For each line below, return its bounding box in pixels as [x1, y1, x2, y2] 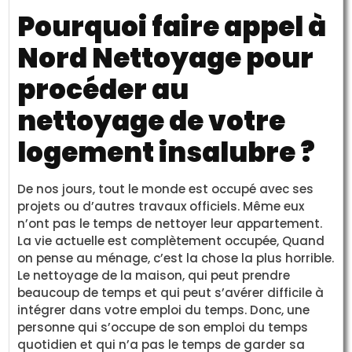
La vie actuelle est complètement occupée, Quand [17, 232, 325, 249]
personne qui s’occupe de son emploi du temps [17, 318, 309, 335]
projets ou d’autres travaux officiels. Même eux [17, 197, 305, 214]
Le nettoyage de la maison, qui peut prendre [17, 266, 291, 284]
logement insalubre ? [17, 133, 316, 171]
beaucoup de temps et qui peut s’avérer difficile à [17, 284, 324, 301]
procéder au [17, 70, 189, 108]
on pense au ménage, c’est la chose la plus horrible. [17, 249, 335, 266]
